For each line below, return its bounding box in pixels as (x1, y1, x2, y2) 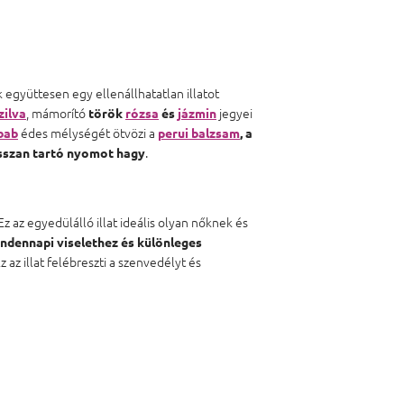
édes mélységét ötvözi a (18, 123, 158, 142)
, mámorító (26, 103, 86, 122)
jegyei (216, 103, 252, 122)
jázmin (178, 104, 216, 121)
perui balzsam (158, 124, 240, 141)
